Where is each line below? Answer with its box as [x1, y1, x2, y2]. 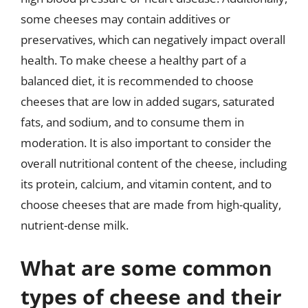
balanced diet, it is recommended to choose [21, 73, 254, 89]
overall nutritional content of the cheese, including [21, 155, 287, 171]
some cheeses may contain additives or [21, 11, 230, 27]
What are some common [21, 253, 272, 282]
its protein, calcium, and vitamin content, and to [21, 176, 272, 192]
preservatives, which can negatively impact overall [21, 32, 285, 47]
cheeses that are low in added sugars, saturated [21, 93, 274, 109]
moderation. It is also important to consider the [21, 135, 272, 151]
